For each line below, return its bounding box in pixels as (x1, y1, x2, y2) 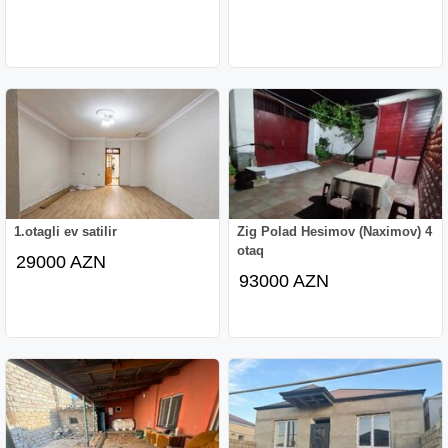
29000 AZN (16, 251, 107, 272)
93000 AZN (239, 270, 330, 291)
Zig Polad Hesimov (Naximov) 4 (237, 223, 433, 239)
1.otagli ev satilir (14, 223, 118, 239)
